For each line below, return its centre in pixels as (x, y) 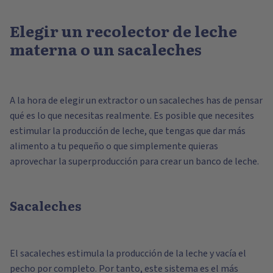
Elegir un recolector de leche (123, 31)
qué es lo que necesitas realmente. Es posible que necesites (132, 115)
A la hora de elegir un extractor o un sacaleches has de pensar (136, 100)
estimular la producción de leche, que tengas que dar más (128, 131)
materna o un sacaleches (106, 49)
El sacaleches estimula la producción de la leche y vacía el (128, 253)
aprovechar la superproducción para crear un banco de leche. (134, 161)
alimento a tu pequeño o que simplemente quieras (114, 146)
